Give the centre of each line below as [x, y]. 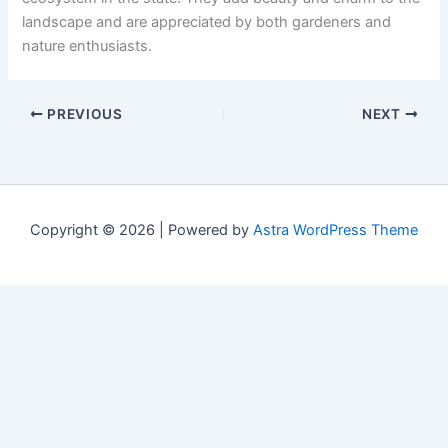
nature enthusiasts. [87, 46]
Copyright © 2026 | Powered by [141, 230]
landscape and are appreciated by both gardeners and [207, 22]
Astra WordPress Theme [335, 230]
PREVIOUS [83, 113]
